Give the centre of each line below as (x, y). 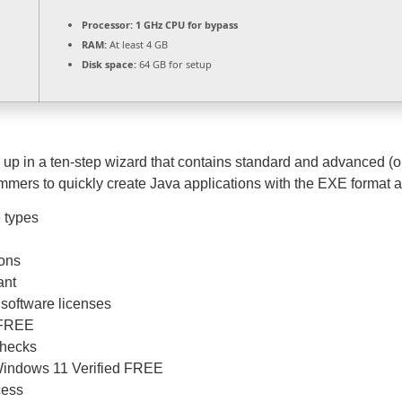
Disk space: (109, 64)
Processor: (107, 25)
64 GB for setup (174, 64)
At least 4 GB (137, 44)
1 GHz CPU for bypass (185, 25)
